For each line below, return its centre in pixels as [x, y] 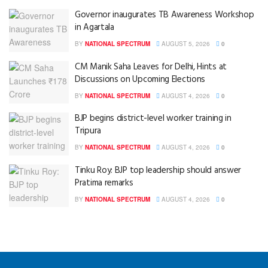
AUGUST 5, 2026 [185, 44]
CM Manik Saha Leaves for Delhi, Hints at [151, 67]
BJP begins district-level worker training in [153, 119]
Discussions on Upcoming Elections [140, 79]
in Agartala [95, 28]
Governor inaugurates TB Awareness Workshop [165, 15]
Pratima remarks [104, 183]
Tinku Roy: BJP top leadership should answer [158, 170]
